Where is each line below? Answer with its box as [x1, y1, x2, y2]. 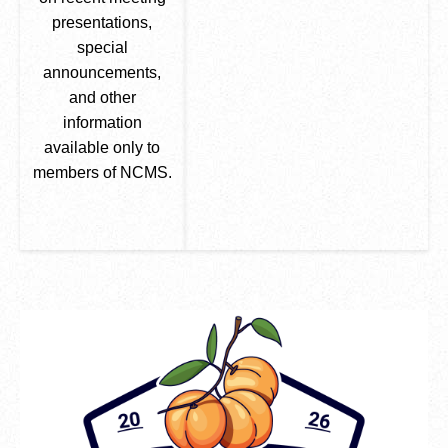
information [62, 114, 142, 131]
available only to [44, 139, 161, 156]
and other [68, 89, 136, 106]
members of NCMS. [32, 164, 172, 181]
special [76, 39, 128, 56]
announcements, [43, 64, 162, 81]
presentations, [52, 14, 153, 31]
